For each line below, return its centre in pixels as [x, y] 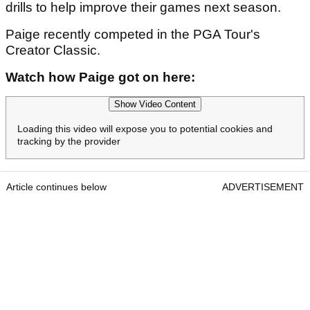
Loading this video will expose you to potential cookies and [145, 128]
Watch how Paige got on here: [100, 77]
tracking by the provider [69, 141]
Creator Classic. [53, 50]
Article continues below [56, 186]
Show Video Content [155, 104]
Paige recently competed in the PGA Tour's [133, 34]
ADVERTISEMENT [263, 186]
